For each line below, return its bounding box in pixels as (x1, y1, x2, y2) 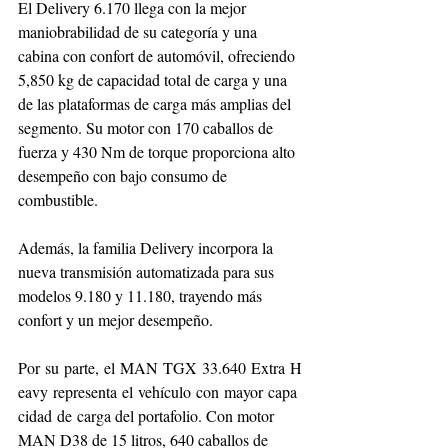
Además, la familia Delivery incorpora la (18, 236, 277, 258)
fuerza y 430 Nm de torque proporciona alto (18, 140, 299, 162)
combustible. (18, 188, 98, 210)
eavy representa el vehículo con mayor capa (18, 380, 297, 402)
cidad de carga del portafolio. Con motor (18, 404, 278, 426)
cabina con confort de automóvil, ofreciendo (18, 44, 299, 66)
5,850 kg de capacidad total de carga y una (18, 68, 291, 90)
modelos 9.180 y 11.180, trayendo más (18, 284, 266, 306)
